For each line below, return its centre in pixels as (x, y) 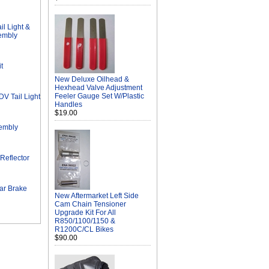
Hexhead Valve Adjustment (98, 88)
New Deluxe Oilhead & (92, 79)
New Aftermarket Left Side (97, 196)
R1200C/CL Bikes (84, 229)
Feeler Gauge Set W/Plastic (99, 96)
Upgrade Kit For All (85, 213)
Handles (68, 104)
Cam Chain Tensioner (90, 204)
